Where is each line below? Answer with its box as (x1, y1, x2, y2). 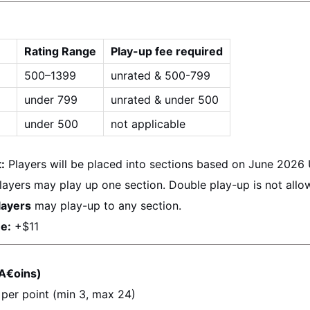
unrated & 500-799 (111, 69, 210, 82)
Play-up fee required (111, 44, 223, 58)
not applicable (111, 117, 185, 131)
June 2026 (248, 157, 304, 171)
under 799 (24, 93, 77, 107)
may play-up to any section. (31, 199, 181, 212)
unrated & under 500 (111, 93, 219, 107)
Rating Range (24, 44, 96, 58)
